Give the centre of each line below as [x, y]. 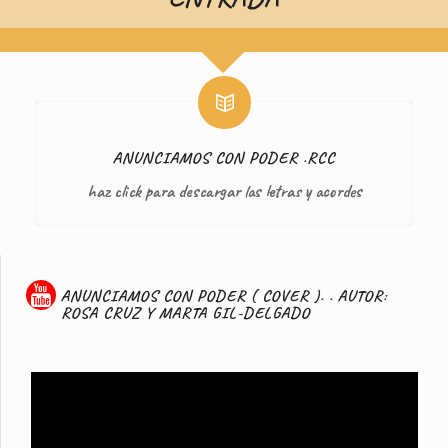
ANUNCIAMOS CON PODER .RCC [224, 157]
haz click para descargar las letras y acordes [224, 190]
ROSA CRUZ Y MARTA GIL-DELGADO [185, 312]
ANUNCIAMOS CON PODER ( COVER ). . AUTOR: [224, 295]
